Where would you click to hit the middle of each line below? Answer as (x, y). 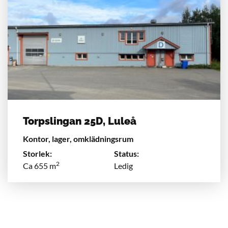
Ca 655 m (39, 166)
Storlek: (37, 154)
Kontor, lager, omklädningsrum (78, 139)
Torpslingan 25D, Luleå (80, 121)
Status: (126, 154)
